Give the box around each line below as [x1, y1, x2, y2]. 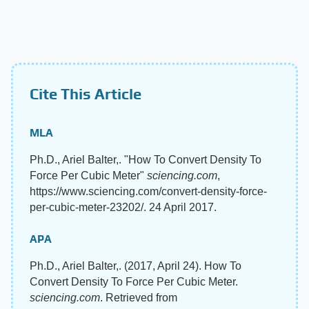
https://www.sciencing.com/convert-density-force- [30, 185, 267, 197]
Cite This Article [30, 84, 141, 103]
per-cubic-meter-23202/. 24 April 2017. [30, 201, 217, 213]
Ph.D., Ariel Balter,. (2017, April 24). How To [30, 259, 241, 272]
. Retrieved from [100, 291, 177, 303]
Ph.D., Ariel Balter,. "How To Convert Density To [30, 153, 261, 166]
